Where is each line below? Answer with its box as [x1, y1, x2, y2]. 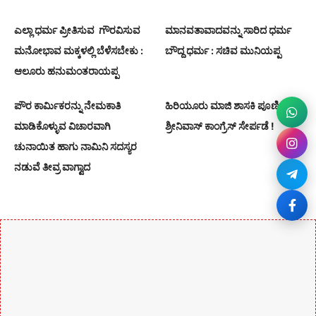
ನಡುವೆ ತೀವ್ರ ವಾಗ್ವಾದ [14, 161, 90, 174]
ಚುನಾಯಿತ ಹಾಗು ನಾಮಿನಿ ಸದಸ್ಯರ [14, 140, 137, 153]
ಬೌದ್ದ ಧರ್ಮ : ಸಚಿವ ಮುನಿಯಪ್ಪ [165, 44, 281, 57]
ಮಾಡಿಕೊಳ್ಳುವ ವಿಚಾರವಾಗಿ [14, 120, 111, 133]
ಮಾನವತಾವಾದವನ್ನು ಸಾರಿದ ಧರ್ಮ [165, 24, 291, 37]
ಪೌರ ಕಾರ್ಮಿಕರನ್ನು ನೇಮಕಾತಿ [14, 99, 121, 112]
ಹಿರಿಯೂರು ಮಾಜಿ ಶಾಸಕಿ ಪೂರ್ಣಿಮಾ [165, 99, 298, 112]
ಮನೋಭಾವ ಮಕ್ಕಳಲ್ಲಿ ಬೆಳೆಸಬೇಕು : [14, 44, 143, 57]
